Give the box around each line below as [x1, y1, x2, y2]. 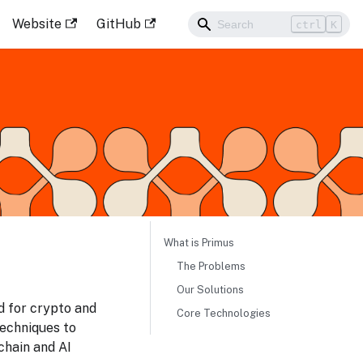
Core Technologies [177, 307, 271, 320]
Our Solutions [177, 284, 244, 297]
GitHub [96, 16, 141, 32]
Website [12, 16, 62, 32]
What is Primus [164, 237, 234, 250]
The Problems [177, 260, 246, 273]
